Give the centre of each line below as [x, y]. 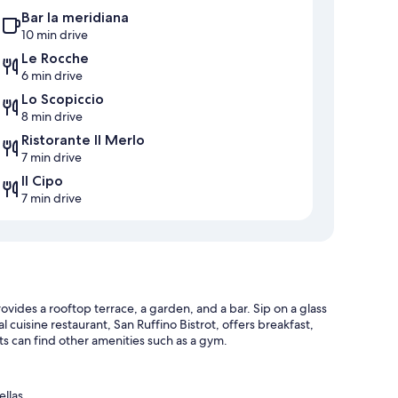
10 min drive [55, 35]
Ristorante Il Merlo [83, 140]
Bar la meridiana [75, 18]
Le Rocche [55, 59]
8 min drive [52, 117]
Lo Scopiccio [63, 99]
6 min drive [52, 76]
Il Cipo [42, 181]
